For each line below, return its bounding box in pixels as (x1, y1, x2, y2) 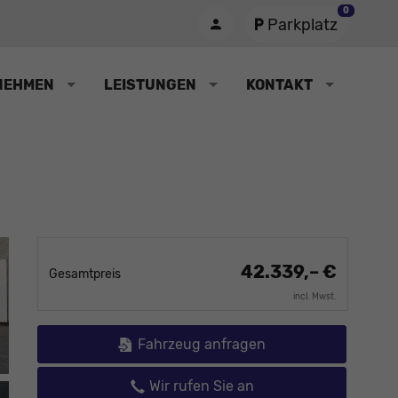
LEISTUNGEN (104, 76, 196, 94)
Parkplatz (267, 15, 338, 34)
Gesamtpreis (49, 266, 121, 282)
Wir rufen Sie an (148, 377, 254, 394)
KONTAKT (246, 76, 313, 94)
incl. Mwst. (293, 291, 337, 302)
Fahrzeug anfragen (137, 335, 266, 353)
